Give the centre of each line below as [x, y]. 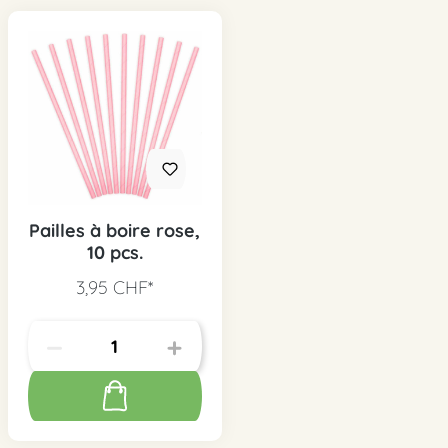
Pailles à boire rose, [114, 230]
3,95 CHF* [114, 287]
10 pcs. [114, 252]
